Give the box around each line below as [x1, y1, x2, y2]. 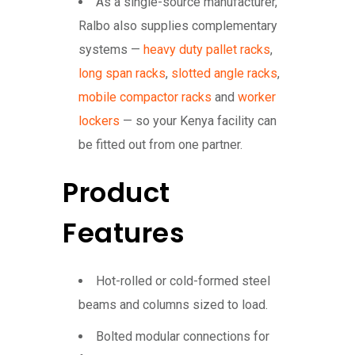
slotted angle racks [171, 66, 277, 82]
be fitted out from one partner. [78, 137, 242, 153]
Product [63, 174, 170, 212]
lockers [78, 113, 120, 129]
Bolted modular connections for [96, 329, 269, 345]
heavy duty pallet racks [143, 42, 270, 58]
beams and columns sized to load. [78, 297, 268, 313]
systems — [78, 42, 143, 58]
